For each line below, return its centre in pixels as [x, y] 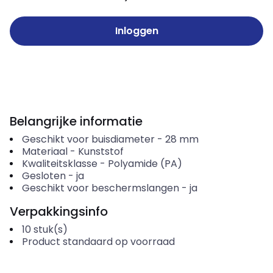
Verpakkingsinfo [59, 211]
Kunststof [101, 151]
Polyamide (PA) [145, 164]
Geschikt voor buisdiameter [88, 139]
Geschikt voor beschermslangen [100, 188]
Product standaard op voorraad [98, 242]
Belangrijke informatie [76, 121]
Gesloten [44, 176]
